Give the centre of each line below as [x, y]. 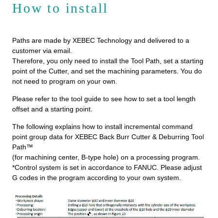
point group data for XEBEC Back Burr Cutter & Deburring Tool [108, 137]
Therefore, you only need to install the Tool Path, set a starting [108, 61]
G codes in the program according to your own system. [97, 178]
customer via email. [42, 51]
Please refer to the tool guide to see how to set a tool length [104, 99]
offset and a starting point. [52, 109]
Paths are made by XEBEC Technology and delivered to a [101, 41]
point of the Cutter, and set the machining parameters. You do [107, 71]
